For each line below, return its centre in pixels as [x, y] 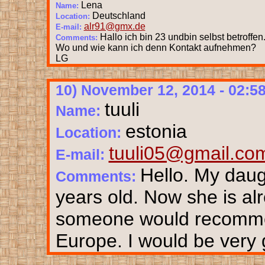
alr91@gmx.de [114, 26]
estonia [156, 131]
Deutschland [119, 15]
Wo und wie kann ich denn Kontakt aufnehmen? [156, 47]
